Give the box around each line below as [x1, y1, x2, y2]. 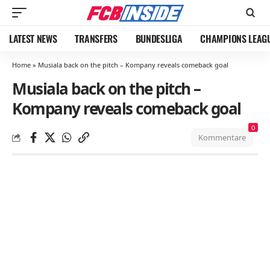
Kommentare [198, 132, 246, 143]
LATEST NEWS [9, 31, 57, 46]
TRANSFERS [75, 31, 118, 46]
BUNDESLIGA [135, 31, 183, 46]
